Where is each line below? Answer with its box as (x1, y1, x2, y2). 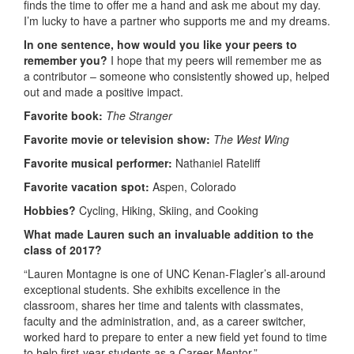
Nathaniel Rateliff (175, 154, 260, 171)
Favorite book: (24, 107, 106, 123)
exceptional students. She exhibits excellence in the (24, 281, 281, 297)
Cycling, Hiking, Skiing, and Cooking (79, 201, 258, 218)
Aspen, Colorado (153, 178, 236, 194)
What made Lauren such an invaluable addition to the (24, 225, 314, 242)
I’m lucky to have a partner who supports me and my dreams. (24, 12, 330, 28)
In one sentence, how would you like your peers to (24, 36, 297, 52)
